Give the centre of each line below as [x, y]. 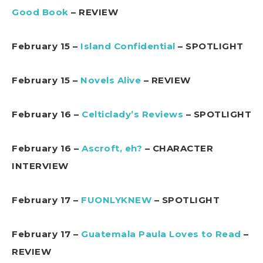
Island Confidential [128, 46]
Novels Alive [111, 80]
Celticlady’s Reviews [132, 114]
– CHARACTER [178, 148]
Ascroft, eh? [112, 148]
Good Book [40, 12]
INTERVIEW [40, 166]
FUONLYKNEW [116, 200]
